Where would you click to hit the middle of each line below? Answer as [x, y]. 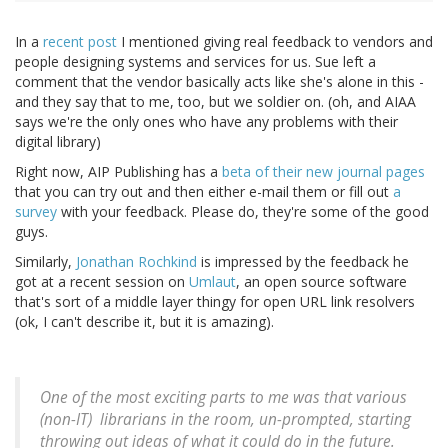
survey [36, 212]
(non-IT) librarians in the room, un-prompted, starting [225, 420]
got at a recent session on [102, 282]
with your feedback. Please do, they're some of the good [243, 212]
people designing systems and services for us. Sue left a [195, 62]
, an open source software [321, 282]
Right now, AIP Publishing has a [118, 172]
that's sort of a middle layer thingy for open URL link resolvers [215, 302]
